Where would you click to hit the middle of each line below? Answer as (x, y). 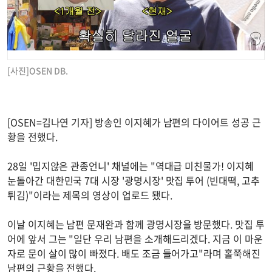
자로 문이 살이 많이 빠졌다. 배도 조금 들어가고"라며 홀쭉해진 (134, 253)
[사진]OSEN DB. (38, 70)
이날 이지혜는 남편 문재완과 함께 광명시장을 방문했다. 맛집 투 (136, 224)
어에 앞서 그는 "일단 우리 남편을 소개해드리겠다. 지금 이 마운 (135, 238)
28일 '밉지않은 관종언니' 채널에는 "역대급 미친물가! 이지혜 (131, 165)
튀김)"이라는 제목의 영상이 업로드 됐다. (90, 195)
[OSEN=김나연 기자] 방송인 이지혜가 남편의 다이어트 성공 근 (134, 122)
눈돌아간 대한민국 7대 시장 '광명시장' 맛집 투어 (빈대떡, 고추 (134, 180)
